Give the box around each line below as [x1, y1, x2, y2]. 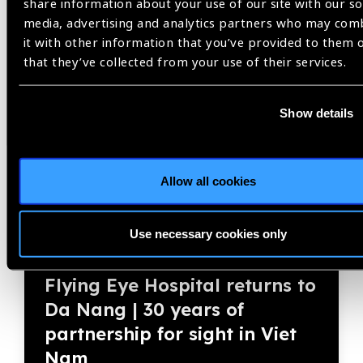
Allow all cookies [160, 173, 256, 188]
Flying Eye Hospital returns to [45, 274, 316, 297]
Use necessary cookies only [129, 226, 287, 241]
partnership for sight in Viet [45, 322, 297, 345]
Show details [280, 105, 354, 120]
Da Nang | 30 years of [45, 298, 244, 321]
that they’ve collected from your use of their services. [23, 53, 347, 71]
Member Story [41, 46, 112, 60]
